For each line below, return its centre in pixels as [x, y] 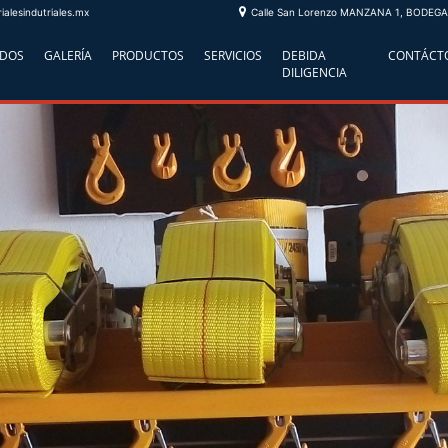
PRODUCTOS [147, 55]
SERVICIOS [232, 55]
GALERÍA [67, 55]
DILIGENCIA [314, 72]
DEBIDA [303, 55]
